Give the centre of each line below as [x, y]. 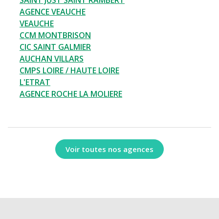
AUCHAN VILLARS [52, 59]
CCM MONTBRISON [55, 35]
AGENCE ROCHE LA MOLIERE [71, 94]
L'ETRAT [35, 82]
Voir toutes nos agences [109, 149]
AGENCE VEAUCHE [53, 12]
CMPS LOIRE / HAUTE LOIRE [69, 71]
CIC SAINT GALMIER [55, 47]
